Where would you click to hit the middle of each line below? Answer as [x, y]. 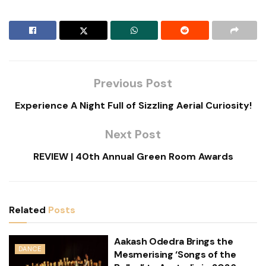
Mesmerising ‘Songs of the [175, 255]
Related [27, 210]
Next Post [133, 134]
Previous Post [133, 83]
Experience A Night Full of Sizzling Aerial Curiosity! [133, 106]
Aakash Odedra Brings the [174, 242]
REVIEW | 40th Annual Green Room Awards [133, 157]
